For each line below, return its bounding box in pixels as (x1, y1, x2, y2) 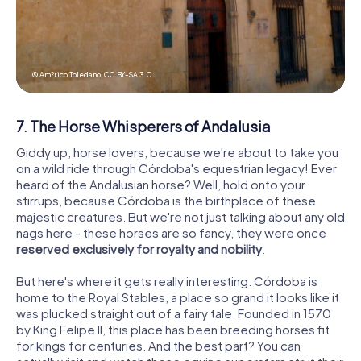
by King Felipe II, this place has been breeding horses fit (16, 321, 330, 337)
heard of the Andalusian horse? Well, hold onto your (16, 176, 305, 192)
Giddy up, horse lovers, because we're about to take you (16, 143, 338, 160)
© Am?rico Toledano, (32, 70, 105, 79)
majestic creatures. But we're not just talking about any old (16, 208, 345, 224)
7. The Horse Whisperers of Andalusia (16, 117, 271, 136)
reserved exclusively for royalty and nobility (16, 240, 262, 256)
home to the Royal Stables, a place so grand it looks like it (16, 288, 339, 305)
